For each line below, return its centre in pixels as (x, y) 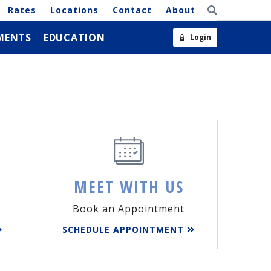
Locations (74, 10)
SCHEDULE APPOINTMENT (125, 230)
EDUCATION (74, 38)
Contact (132, 10)
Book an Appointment (129, 209)
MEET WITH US (129, 187)
